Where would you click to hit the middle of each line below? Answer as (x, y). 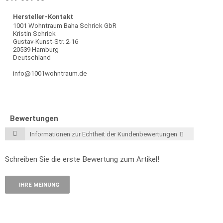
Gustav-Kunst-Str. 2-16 (46, 42)
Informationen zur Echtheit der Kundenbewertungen (104, 134)
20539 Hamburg (36, 50)
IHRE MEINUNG (39, 185)
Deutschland (32, 57)
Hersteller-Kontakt (43, 17)
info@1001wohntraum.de (50, 73)
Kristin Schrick (34, 34)
